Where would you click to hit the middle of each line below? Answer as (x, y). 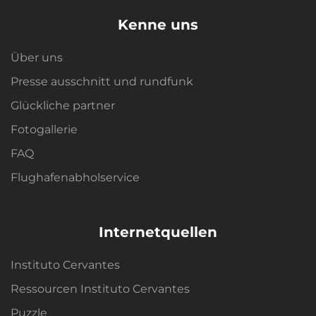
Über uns (37, 58)
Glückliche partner (63, 106)
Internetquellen (158, 232)
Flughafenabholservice (75, 178)
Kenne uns (158, 25)
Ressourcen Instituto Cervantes (100, 289)
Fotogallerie (44, 130)
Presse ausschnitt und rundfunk (102, 82)
